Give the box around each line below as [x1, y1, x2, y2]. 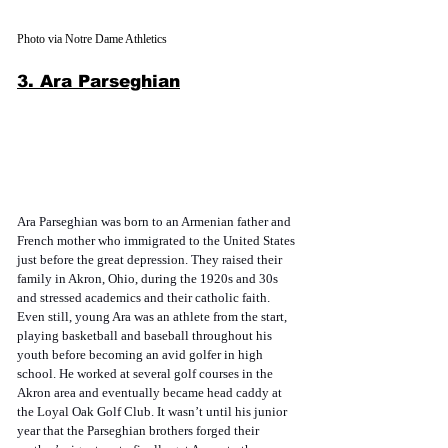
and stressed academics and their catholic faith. [17, 290, 273, 306]
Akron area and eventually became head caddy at [17, 385, 285, 401]
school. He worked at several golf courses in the [17, 366, 276, 382]
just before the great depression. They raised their [17, 252, 285, 268]
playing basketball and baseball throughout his [17, 328, 275, 344]
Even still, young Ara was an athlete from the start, [17, 309, 290, 325]
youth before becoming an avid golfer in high [17, 347, 266, 363]
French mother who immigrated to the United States [17, 233, 298, 249]
